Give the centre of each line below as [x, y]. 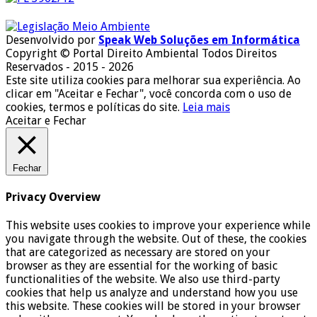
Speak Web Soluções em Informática [199, 40]
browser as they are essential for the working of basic [142, 266]
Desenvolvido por [52, 40]
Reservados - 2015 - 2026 [70, 67]
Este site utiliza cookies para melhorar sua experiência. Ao [153, 80]
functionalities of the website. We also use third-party [143, 279]
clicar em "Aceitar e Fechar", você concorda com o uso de [149, 93]
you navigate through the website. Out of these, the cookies [156, 239]
